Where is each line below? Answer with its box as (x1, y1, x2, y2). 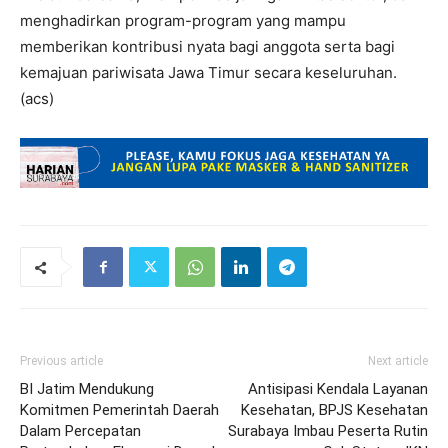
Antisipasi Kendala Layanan (248, 380, 428, 398)
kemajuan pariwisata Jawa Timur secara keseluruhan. (20, 63, 397, 82)
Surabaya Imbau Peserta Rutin (228, 422, 428, 440)
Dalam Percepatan (20, 422, 141, 440)
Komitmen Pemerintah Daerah (20, 401, 219, 419)
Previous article (20, 354, 103, 368)
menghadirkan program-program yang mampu (20, 11, 346, 30)
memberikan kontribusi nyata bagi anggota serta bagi (20, 37, 395, 56)
